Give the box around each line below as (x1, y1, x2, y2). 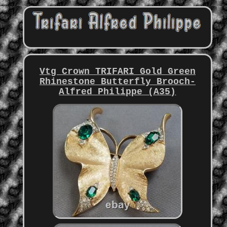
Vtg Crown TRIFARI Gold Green (39, 66, 196, 77)
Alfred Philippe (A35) (59, 87, 176, 97)
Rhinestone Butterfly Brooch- (39, 77, 196, 87)
